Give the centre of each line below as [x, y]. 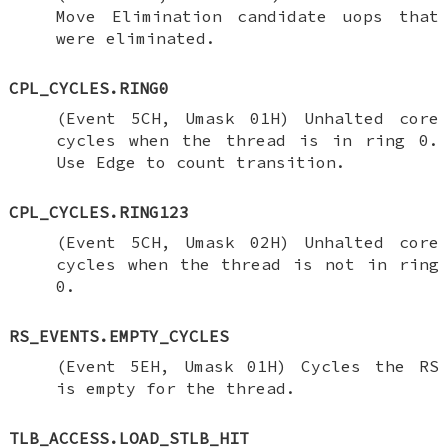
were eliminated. [135, 37]
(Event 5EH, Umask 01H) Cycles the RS [247, 365]
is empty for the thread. [175, 387]
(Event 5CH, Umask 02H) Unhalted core [247, 241]
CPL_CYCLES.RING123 [99, 211]
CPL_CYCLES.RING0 [89, 87]
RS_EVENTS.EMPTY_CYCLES [119, 335]
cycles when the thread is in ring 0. [247, 139]
